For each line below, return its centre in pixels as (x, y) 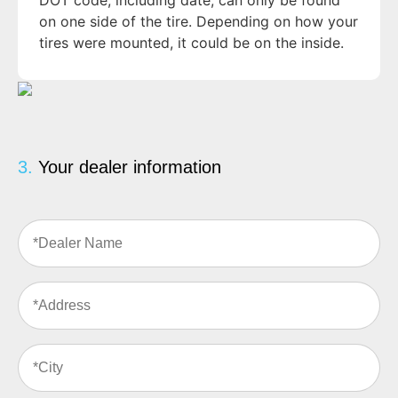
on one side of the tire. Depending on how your (199, 22)
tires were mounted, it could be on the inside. (191, 43)
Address (47, 291)
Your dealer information (127, 167)
